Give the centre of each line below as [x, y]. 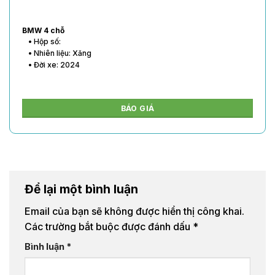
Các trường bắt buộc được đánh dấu [109, 227]
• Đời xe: [44, 65]
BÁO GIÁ [137, 108]
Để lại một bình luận [83, 189]
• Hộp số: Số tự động [65, 42]
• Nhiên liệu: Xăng [60, 53]
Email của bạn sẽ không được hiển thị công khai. [134, 211]
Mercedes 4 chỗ [54, 30]
